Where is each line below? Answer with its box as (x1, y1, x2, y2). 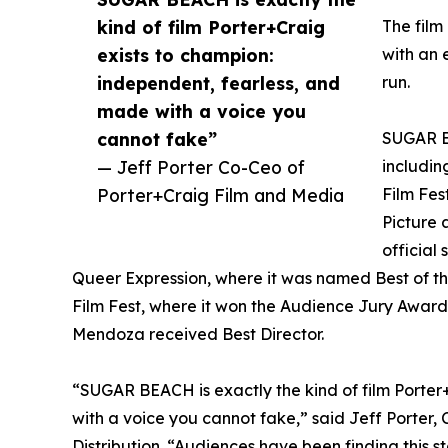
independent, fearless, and (97, 71, 340, 94)
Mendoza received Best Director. (72, 323, 324, 344)
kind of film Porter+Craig (97, 15, 325, 38)
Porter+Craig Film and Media (97, 183, 344, 206)
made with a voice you (97, 99, 306, 122)
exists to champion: (97, 43, 274, 66)
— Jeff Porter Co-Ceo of (97, 155, 305, 178)
